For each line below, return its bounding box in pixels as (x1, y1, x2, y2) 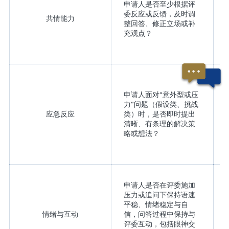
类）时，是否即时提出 (123, 109, 195, 119)
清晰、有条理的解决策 (123, 119, 195, 129)
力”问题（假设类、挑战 (123, 100, 198, 109)
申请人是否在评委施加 (123, 180, 195, 190)
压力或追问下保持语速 (123, 190, 195, 200)
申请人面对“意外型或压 (123, 90, 198, 100)
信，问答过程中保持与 (123, 210, 195, 219)
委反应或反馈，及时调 (123, 9, 195, 19)
